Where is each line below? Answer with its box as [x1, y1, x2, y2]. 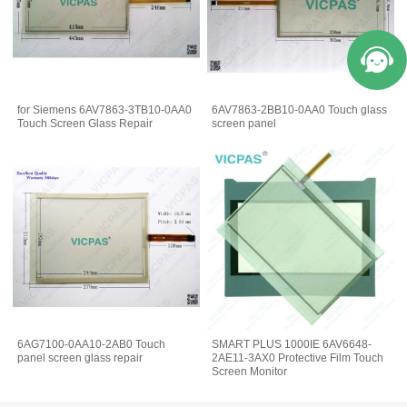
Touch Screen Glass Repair [17, 116, 154, 130]
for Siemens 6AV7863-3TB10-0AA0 [17, 103, 193, 116]
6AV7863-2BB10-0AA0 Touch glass [212, 103, 388, 116]
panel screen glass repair [17, 352, 144, 365]
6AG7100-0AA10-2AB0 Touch [17, 338, 166, 352]
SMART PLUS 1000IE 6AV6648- [212, 338, 372, 352]
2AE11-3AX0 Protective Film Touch [212, 352, 384, 365]
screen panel [212, 116, 277, 130]
